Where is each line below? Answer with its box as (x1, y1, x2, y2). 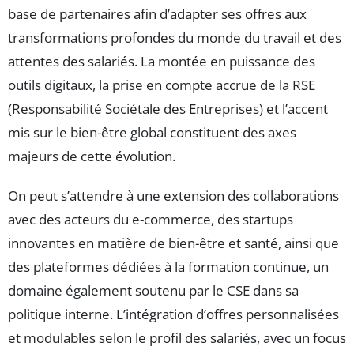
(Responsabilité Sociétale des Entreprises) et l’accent (8, 100, 328, 119)
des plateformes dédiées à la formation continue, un (8, 258, 329, 277)
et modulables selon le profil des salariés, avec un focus (8, 329, 346, 348)
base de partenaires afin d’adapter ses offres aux (8, 5, 307, 24)
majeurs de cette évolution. (8, 147, 175, 166)
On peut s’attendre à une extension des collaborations (8, 186, 339, 205)
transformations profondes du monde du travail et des (8, 28, 341, 47)
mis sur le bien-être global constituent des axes (8, 123, 296, 142)
